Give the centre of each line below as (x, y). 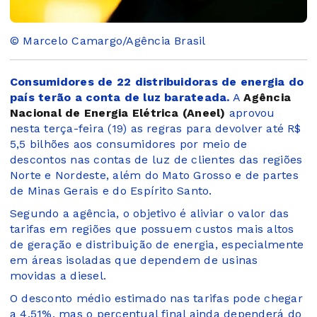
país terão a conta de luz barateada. (120, 97)
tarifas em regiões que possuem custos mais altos (152, 229)
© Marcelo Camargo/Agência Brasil (108, 40)
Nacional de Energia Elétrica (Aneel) (118, 113)
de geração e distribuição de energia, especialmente (157, 244)
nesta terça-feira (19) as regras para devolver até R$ (156, 128)
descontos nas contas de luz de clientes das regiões (156, 159)
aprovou (250, 113)
